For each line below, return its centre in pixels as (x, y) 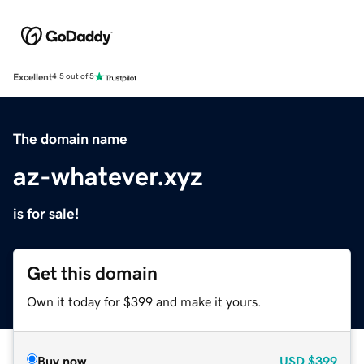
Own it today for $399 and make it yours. (144, 301)
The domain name (70, 139)
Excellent (32, 77)
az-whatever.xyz (108, 176)
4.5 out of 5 (73, 77)
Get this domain (92, 273)
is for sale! (46, 213)
